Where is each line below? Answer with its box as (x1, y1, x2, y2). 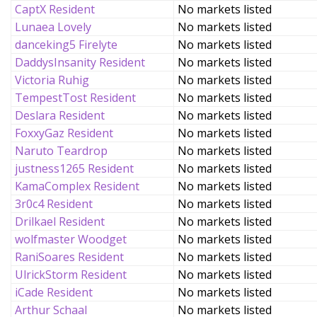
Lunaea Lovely (15, 19, 91, 35)
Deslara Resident (15, 108, 105, 123)
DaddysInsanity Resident (15, 54, 145, 70)
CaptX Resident (15, 1, 95, 17)
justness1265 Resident (15, 161, 134, 176)
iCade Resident (15, 284, 93, 300)
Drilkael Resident (15, 214, 105, 229)
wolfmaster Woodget (15, 231, 127, 247)
